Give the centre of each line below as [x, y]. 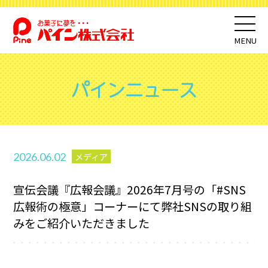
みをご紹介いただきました [82, 223]
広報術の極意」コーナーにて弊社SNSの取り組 [133, 207]
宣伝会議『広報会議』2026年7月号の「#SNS [130, 190]
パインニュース [134, 89]
